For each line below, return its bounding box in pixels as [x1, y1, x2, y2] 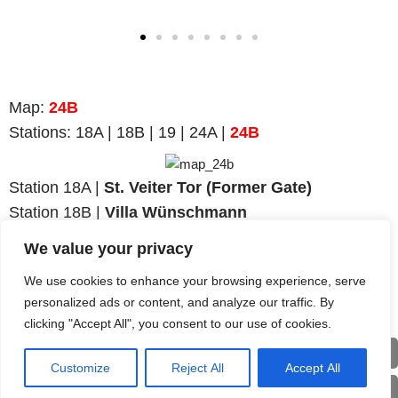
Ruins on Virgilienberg [94, 228, 265, 247]
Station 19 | [9, 228, 94, 247]
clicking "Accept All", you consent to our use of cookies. [24, 316, 331, 330]
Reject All [171, 361, 224, 375]
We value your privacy [24, 240, 193, 258]
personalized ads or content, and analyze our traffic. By [24, 295, 334, 309]
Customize [51, 361, 111, 375]
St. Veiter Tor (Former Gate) [104, 179, 312, 197]
